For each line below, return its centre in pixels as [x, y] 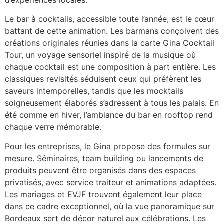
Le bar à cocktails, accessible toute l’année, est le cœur [110, 19]
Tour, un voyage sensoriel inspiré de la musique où [100, 55]
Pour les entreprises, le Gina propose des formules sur [108, 146]
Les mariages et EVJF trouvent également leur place [103, 194]
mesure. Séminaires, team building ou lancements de [104, 158]
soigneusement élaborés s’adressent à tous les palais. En [112, 103]
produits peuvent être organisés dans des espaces [100, 170]
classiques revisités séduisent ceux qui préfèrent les [103, 79]
